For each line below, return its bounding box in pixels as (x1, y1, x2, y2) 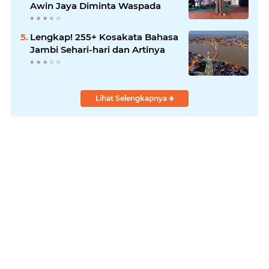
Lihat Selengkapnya (95, 93, 169, 103)
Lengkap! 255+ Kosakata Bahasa (30, 31, 178, 43)
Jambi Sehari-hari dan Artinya (30, 43, 165, 55)
